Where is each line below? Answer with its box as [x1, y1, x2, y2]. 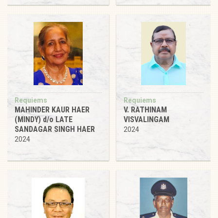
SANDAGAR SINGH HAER [15, 124, 95, 134]
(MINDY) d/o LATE [15, 114, 73, 124]
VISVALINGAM [124, 114, 169, 124]
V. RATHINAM [124, 105, 167, 114]
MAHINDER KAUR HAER [15, 105, 90, 114]
